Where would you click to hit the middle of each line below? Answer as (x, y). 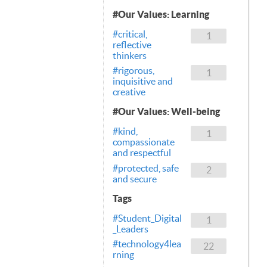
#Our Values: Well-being (166, 112)
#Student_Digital (147, 218)
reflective (132, 44)
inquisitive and (143, 81)
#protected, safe (146, 168)
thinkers (130, 55)
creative (129, 92)
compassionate (144, 142)
